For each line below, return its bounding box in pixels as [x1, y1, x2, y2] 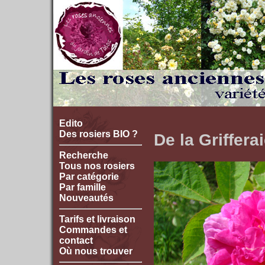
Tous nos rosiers [59, 161, 135, 171]
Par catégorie [59, 172, 119, 182]
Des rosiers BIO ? [59, 129, 138, 139]
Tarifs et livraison [59, 214, 135, 224]
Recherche [59, 150, 108, 160]
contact [59, 235, 93, 245]
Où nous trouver [59, 246, 132, 256]
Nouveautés [59, 193, 114, 203]
